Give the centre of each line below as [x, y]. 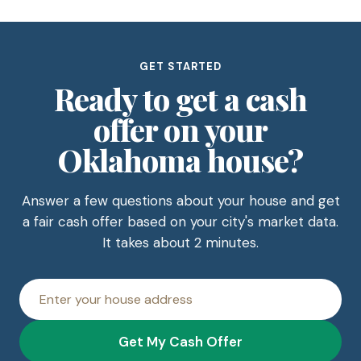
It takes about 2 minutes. [180, 242]
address [204, 304]
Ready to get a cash [180, 98]
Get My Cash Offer [180, 341]
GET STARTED [180, 66]
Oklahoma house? [180, 160]
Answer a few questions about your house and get [180, 200]
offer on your [180, 129]
